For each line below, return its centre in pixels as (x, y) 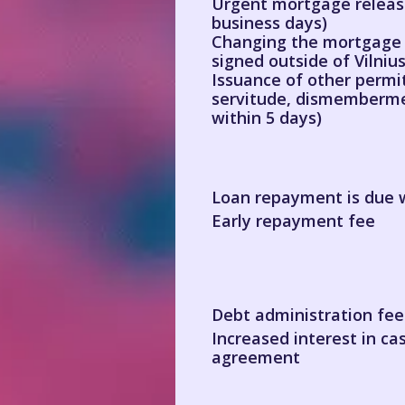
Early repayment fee (293, 221)
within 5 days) (267, 118)
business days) (269, 23)
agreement (256, 357)
